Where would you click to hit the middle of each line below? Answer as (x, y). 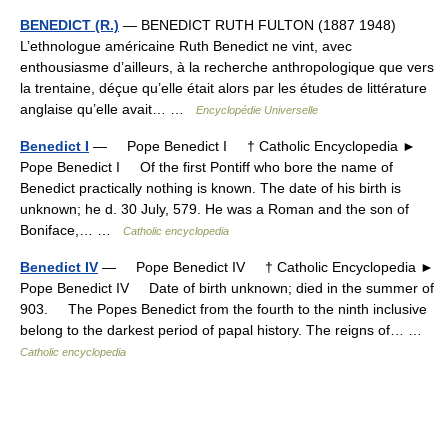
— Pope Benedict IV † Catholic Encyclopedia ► (266, 266)
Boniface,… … (71, 229)
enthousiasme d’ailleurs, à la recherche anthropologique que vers (227, 66)
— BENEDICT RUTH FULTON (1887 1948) (257, 24)
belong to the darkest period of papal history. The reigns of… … (225, 329)
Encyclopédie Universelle (257, 109)
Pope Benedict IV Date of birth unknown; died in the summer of (227, 287)
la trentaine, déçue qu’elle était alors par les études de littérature (223, 87)
